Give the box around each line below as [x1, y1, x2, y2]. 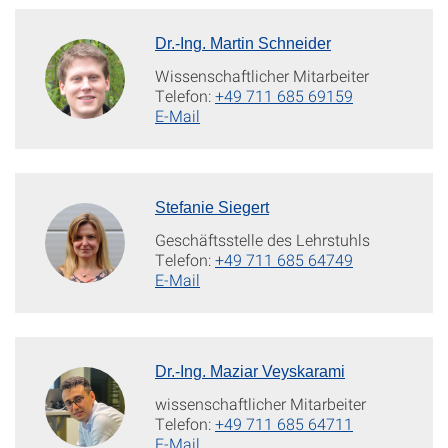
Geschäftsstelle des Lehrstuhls [155, 228, 370, 250]
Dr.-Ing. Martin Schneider [155, 34, 331, 52]
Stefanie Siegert [155, 198, 269, 216]
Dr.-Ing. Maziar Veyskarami [155, 362, 345, 380]
